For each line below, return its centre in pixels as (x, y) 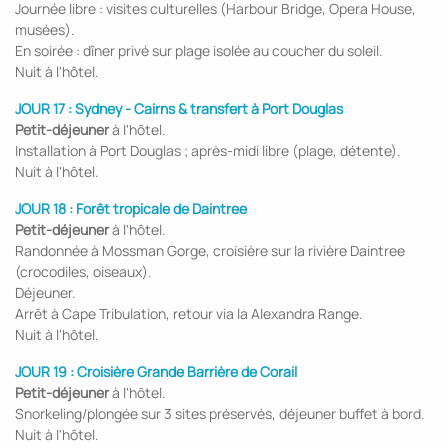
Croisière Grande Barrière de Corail (187, 371)
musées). (45, 29)
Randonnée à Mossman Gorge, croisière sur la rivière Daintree (210, 250)
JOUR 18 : (44, 208)
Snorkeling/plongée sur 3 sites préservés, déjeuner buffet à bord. (220, 413)
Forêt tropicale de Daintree (161, 208)
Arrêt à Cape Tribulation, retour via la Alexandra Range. (189, 313)
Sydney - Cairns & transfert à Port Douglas (209, 108)
